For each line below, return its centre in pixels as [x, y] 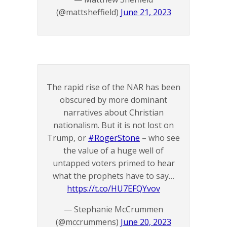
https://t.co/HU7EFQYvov [113, 189]
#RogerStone [114, 138]
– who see [160, 138]
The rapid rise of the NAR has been [113, 87]
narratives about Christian [113, 113]
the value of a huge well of [113, 151]
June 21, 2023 [146, 12]
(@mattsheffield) [88, 12]
